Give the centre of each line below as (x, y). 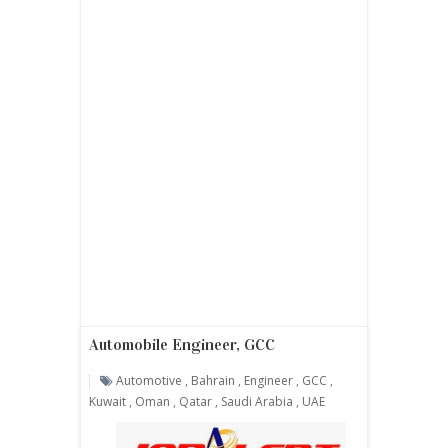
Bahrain (213, 380)
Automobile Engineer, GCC (182, 344)
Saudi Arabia (257, 401)
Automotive (149, 380)
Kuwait (107, 401)
